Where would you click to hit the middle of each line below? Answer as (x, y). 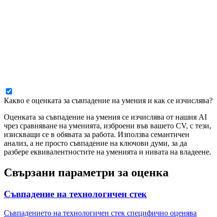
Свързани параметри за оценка (86, 173)
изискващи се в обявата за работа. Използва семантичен (97, 135)
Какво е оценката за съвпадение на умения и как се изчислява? (108, 101)
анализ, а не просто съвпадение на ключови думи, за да (95, 143)
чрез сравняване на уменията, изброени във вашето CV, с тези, (108, 126)
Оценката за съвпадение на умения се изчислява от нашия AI (105, 117)
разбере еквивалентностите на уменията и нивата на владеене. (108, 152)
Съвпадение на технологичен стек (75, 194)
